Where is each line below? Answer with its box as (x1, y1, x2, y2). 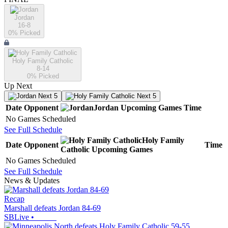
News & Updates (4, 176, 60, 185)
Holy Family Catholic (12, 57, 73, 65)
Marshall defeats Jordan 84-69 (4, 204, 101, 213)
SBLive (4, 213, 29, 222)
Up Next (4, 81, 32, 91)
